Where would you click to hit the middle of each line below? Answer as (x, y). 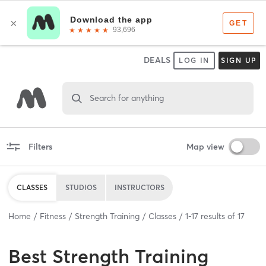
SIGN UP (239, 60)
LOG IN (194, 60)
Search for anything (126, 98)
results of (218, 216)
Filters (40, 146)
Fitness (53, 216)
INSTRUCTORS (140, 187)
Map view (205, 146)
